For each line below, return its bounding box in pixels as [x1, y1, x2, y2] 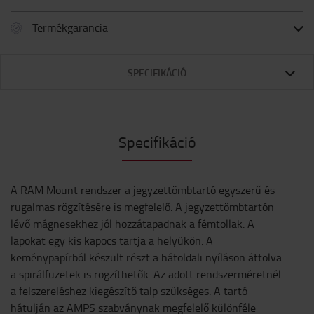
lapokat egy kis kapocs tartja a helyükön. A [11, 233, 213, 248]
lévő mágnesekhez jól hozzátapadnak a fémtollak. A [11, 216, 254, 231]
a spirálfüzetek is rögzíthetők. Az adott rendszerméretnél [11, 266, 281, 282]
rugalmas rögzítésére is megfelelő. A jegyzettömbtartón [11, 199, 274, 214]
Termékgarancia [32, 20, 108, 35]
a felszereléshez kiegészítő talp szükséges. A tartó [11, 283, 247, 299]
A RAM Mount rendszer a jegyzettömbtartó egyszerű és [11, 182, 275, 198]
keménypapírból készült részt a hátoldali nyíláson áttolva [11, 250, 282, 265]
